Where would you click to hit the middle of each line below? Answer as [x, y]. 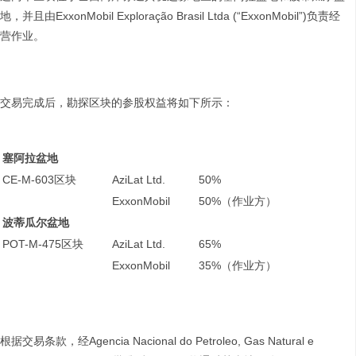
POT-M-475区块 [43, 244]
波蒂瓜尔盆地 [36, 223]
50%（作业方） [238, 201]
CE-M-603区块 [39, 180]
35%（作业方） [238, 266]
